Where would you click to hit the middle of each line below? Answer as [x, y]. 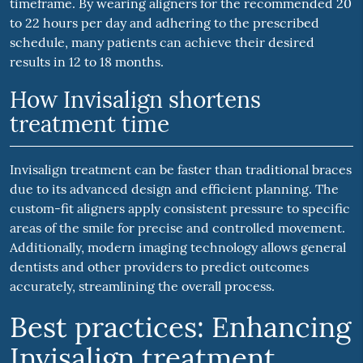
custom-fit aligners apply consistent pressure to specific [179, 209]
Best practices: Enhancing [180, 327]
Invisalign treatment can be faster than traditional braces [180, 170]
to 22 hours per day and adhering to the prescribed [164, 23]
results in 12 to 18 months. [86, 62]
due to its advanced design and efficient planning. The [174, 189]
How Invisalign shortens [135, 100]
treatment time [89, 124]
